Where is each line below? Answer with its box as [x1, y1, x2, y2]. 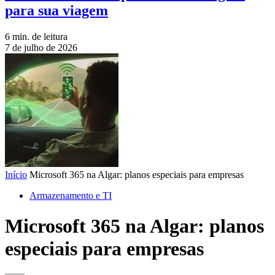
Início [5, 169, 27, 180]
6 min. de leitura [5, 31, 68, 42]
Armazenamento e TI [29, 190, 112, 201]
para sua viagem [5, 2, 108, 19]
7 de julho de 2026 [5, 42, 77, 53]
